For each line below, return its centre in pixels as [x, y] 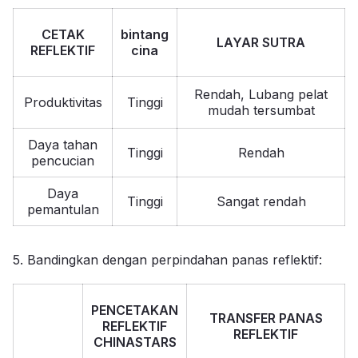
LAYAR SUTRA [261, 42]
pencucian [63, 160]
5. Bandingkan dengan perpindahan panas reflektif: [167, 259]
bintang [145, 34]
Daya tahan [63, 144]
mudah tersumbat [261, 110]
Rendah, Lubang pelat [261, 94]
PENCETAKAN [135, 310]
